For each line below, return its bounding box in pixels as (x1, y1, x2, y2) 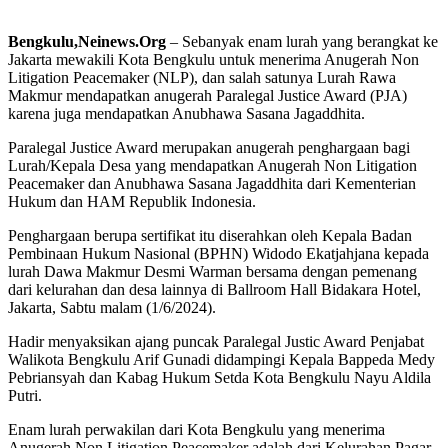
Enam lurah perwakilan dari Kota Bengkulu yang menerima (8, 421, 385, 439)
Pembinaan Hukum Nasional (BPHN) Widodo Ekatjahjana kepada (8, 245, 429, 263)
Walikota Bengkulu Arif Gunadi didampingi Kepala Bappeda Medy (8, 351, 435, 369)
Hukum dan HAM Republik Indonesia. (8, 193, 256, 211)
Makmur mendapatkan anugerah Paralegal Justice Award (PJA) (8, 87, 407, 105)
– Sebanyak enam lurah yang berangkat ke (166, 33, 438, 51)
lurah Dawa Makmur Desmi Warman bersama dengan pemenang (8, 263, 417, 281)
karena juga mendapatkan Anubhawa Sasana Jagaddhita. (8, 105, 365, 123)
